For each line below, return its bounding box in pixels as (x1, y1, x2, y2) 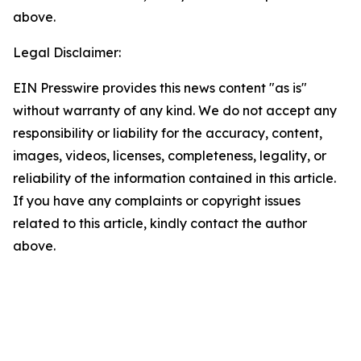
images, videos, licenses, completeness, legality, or (13, 147, 326, 164)
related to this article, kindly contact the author (13, 215, 307, 231)
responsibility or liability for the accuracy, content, (13, 125, 322, 141)
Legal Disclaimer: (13, 44, 121, 60)
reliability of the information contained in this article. (13, 170, 336, 186)
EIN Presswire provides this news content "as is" (13, 80, 307, 96)
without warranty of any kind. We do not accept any (13, 102, 337, 118)
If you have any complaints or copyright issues (13, 193, 301, 209)
